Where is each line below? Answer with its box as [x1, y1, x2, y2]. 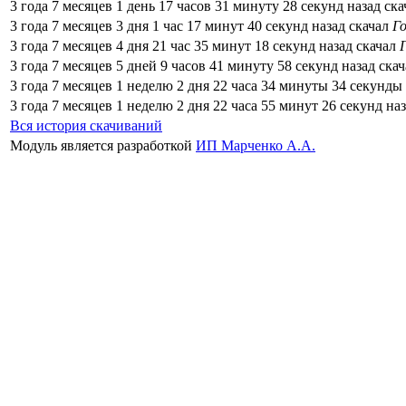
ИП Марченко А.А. [196, 137, 315, 153]
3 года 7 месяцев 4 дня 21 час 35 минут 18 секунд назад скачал [10, 37, 400, 53]
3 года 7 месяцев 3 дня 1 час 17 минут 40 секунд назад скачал [10, 17, 392, 34]
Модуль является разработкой [10, 137, 196, 153]
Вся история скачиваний [10, 117, 162, 133]
